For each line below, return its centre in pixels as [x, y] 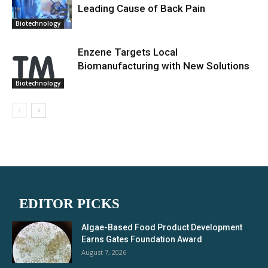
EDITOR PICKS [69, 203]
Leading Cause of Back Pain [141, 8]
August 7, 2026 [104, 252]
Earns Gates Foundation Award [142, 239]
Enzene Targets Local [128, 52]
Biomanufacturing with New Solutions [164, 66]
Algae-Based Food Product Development [162, 227]
